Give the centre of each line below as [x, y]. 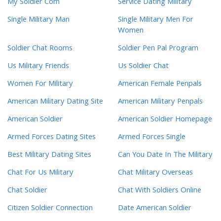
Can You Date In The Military [165, 156]
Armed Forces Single [152, 138]
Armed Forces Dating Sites [52, 138]
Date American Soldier [155, 209]
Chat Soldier [27, 191]
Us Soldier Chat [143, 67]
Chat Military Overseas [155, 173]
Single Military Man [38, 20]
